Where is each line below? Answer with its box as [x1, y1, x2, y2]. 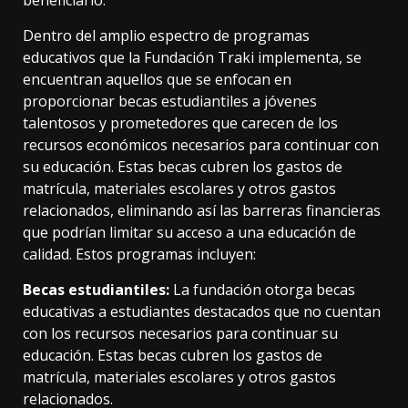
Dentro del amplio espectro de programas [23, 25, 310, 46]
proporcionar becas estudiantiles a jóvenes [23, 91, 317, 112]
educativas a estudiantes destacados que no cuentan [23, 301, 381, 322]
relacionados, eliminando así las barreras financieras [23, 200, 381, 221]
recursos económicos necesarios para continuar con [23, 135, 379, 156]
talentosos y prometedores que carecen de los [23, 113, 338, 134]
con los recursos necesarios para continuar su [23, 323, 338, 344]
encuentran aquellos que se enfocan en [23, 69, 291, 90]
